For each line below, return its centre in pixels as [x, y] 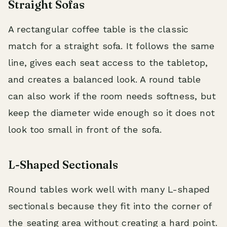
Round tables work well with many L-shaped [109, 189]
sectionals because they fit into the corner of [110, 206]
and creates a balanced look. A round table [105, 79]
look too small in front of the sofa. [85, 129]
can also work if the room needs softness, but [112, 96]
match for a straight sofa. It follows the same [111, 46]
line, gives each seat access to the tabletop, [108, 63]
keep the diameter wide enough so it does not [111, 113]
